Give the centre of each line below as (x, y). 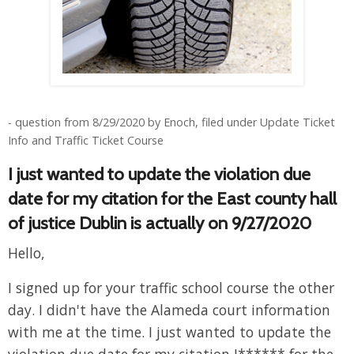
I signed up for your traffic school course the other (171, 288)
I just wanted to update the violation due (159, 174)
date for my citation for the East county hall (172, 199)
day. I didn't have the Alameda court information (169, 310)
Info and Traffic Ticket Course (86, 141)
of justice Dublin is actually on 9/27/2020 (160, 223)
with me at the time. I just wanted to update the (169, 332)
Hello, (26, 253)
